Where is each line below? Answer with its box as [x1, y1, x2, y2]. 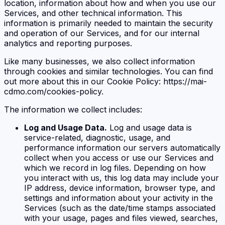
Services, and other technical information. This [4, 8, 182, 18]
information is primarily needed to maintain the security [4, 18, 213, 28]
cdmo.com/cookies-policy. [4, 86, 103, 96]
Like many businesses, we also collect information [4, 56, 195, 66]
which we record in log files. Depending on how [24, 162, 206, 173]
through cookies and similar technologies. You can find [4, 66, 213, 76]
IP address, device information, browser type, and [24, 182, 215, 193]
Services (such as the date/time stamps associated [24, 202, 215, 213]
